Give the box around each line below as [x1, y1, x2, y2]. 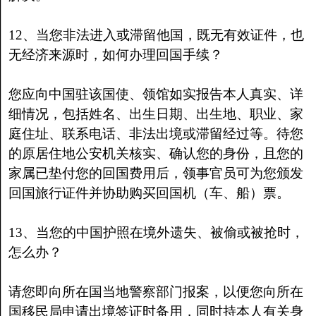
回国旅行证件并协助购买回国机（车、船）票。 [8, 186, 290, 200]
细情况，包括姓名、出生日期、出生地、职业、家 [8, 107, 303, 121]
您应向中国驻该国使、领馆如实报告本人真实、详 [8, 87, 303, 102]
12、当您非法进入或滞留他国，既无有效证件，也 [8, 28, 304, 42]
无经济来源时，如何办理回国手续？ [8, 47, 223, 62]
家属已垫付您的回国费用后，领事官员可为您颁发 [8, 166, 303, 181]
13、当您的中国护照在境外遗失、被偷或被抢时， [8, 225, 304, 240]
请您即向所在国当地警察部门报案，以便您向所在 [8, 284, 303, 299]
